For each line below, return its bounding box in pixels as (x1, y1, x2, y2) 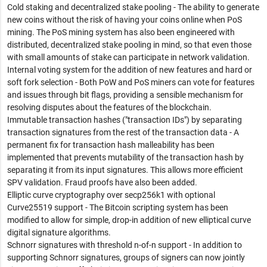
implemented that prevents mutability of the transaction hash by (7, 152, 244, 162)
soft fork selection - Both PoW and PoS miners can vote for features (7, 77, 254, 87)
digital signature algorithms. (7, 227, 111, 237)
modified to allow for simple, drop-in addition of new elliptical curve (7, 215, 251, 225)
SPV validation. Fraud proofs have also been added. (7, 177, 197, 187)
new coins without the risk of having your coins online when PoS (7, 14, 242, 24)
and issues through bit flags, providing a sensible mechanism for (7, 89, 243, 100)
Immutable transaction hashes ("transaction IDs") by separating (7, 114, 242, 125)
